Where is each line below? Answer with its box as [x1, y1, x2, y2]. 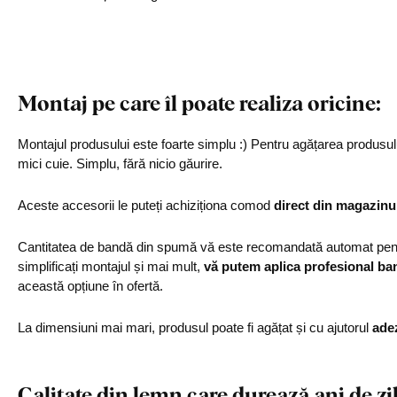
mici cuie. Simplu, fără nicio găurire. [18, 156, 222, 171]
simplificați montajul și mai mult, [18, 259, 204, 274]
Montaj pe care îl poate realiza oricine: [18, 88, 381, 117]
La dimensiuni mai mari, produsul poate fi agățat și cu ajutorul [18, 320, 372, 335]
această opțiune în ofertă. [18, 278, 163, 293]
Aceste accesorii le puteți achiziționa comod [18, 198, 274, 213]
